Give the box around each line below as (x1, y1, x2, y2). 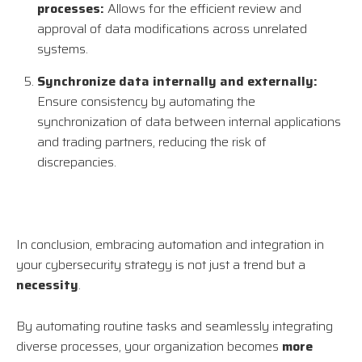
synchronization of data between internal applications (37, 112, 341, 133)
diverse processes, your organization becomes (16, 336, 282, 357)
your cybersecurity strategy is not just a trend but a (16, 255, 305, 276)
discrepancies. (37, 152, 116, 173)
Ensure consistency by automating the (37, 91, 255, 112)
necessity (16, 275, 78, 296)
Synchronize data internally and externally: (37, 71, 318, 92)
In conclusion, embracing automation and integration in (16, 234, 324, 255)
